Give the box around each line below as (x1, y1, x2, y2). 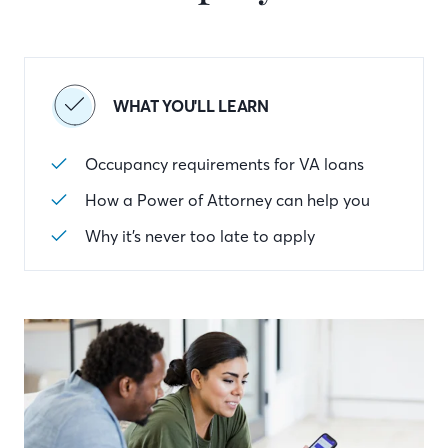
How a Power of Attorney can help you (85, 190, 370, 210)
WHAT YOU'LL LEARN (113, 96, 269, 116)
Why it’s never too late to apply (85, 226, 315, 246)
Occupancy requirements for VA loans (85, 154, 364, 174)
